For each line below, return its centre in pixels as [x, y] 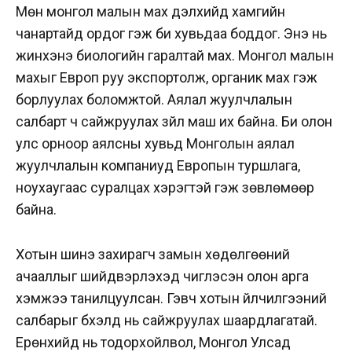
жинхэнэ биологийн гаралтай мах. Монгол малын [175, 56]
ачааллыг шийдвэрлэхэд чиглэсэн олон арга [162, 277]
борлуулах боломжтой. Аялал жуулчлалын [154, 100]
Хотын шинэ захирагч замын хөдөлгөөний [153, 255]
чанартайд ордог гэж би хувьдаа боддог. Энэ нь [171, 34]
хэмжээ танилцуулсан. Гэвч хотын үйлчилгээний [171, 299]
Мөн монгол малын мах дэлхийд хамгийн [150, 12]
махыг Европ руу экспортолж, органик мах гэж [167, 78]
